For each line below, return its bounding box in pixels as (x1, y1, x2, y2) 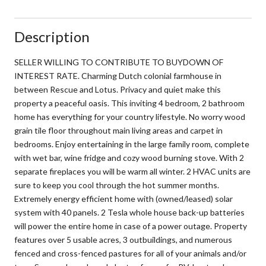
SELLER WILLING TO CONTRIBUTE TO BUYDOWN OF (14, 56, 223, 67)
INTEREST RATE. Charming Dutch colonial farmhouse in (14, 70, 221, 81)
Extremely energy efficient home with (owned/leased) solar (14, 193, 233, 204)
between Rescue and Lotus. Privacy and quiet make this (14, 84, 221, 94)
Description (14, 27, 90, 45)
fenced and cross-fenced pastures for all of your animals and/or (14, 248, 246, 258)
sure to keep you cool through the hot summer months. (14, 179, 219, 190)
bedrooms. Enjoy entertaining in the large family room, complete (14, 138, 249, 149)
